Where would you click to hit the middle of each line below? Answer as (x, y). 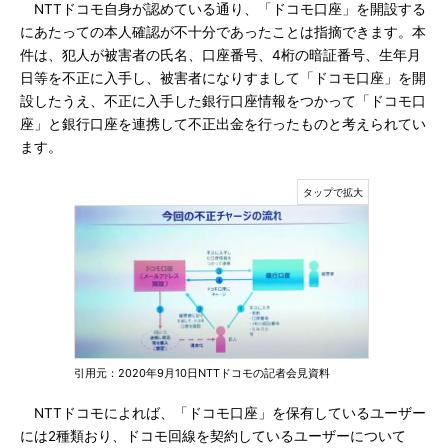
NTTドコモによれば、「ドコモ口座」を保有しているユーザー (223, 413)
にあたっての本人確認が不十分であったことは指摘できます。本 (223, 32)
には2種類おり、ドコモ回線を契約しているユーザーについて (213, 436)
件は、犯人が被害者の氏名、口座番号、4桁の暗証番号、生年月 (220, 55)
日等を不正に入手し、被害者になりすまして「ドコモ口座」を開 (223, 78)
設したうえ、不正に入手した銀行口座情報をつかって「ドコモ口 (223, 101)
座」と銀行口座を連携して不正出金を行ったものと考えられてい (223, 124)
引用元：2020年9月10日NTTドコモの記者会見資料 (202, 373)
